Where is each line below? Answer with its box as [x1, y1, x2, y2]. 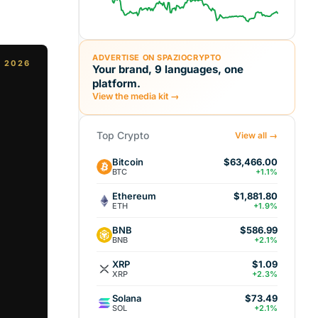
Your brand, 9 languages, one [92, 62, 243, 76]
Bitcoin [112, 155, 143, 168]
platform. [92, 77, 141, 90]
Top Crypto [97, 129, 149, 141]
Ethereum [112, 190, 156, 202]
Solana [112, 292, 141, 304]
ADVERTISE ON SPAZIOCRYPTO [92, 53, 221, 62]
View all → [235, 130, 278, 141]
